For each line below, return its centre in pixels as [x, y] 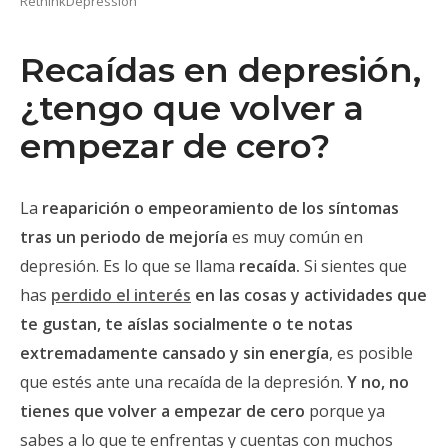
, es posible [371, 353]
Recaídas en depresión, [220, 70]
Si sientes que [353, 266]
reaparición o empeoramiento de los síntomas [220, 208]
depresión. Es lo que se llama [129, 266]
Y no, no [378, 382]
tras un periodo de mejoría [124, 237]
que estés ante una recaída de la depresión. [183, 382]
